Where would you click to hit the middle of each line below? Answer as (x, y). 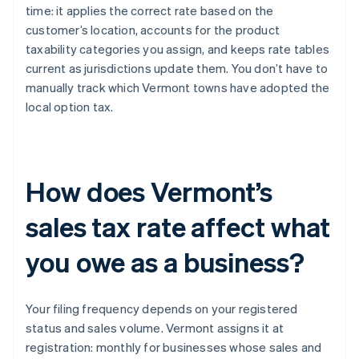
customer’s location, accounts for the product (153, 30)
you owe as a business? (165, 262)
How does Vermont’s (149, 192)
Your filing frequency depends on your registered (162, 309)
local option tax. (70, 107)
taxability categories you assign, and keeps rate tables (178, 49)
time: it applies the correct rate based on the (150, 11)
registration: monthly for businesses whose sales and (174, 347)
